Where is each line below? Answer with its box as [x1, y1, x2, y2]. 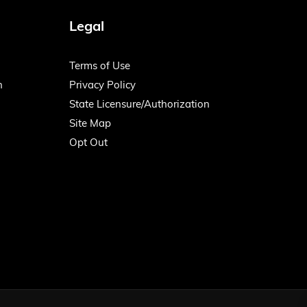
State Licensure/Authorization [69, 100, 210, 110]
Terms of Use [69, 62, 130, 72]
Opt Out [69, 138, 108, 149]
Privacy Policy [69, 81, 136, 91]
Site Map [69, 119, 111, 130]
